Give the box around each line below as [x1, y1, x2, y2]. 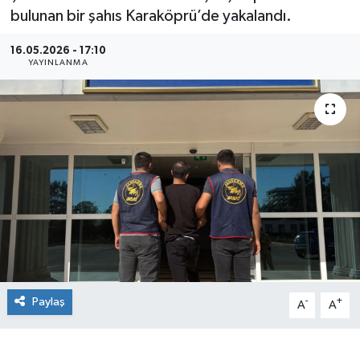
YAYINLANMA [27, 58, 88, 67]
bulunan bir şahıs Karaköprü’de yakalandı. [10, 8, 292, 24]
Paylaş [31, 295, 65, 308]
